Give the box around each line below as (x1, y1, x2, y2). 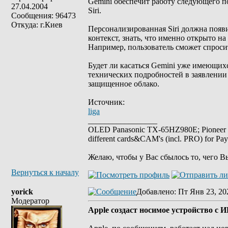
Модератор (11, 196, 49, 205)
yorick (11, 187, 33, 196)
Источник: (88, 98, 125, 106)
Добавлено (136, 187, 174, 196)
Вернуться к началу (11, 168, 79, 177)
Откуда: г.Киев (11, 20, 63, 29)
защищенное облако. (88, 79, 159, 88)
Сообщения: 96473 (11, 11, 76, 20)
